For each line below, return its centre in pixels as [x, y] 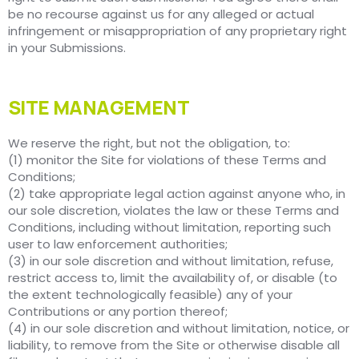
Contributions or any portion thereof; [118, 312]
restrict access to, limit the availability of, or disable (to [173, 278]
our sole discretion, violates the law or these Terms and [173, 211]
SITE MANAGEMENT [99, 107]
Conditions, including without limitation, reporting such [169, 228]
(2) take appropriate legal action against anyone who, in [177, 194]
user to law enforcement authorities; [118, 244]
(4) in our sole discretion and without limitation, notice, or [179, 329]
